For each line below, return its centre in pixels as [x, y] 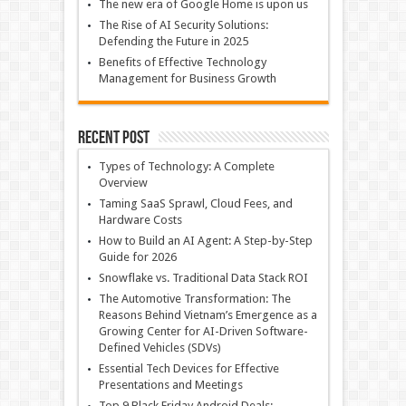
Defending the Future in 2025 [173, 41]
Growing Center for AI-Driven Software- [203, 331]
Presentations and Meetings [170, 385]
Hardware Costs [140, 220]
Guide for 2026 [137, 257]
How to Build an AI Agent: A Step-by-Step [205, 241]
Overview [123, 183]
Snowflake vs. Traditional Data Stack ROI [203, 278]
